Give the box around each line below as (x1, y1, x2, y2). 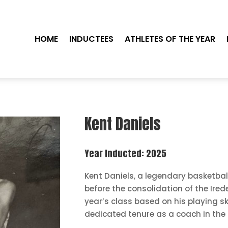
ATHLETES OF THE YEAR (125, 33, 216, 45)
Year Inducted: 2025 (84, 147, 167, 161)
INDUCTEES (69, 33, 114, 45)
